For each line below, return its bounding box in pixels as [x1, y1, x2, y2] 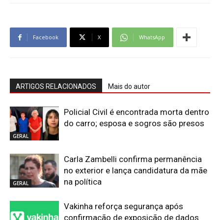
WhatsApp [139, 33, 165, 41]
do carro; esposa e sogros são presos [64, 118, 204, 128]
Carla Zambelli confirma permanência [64, 154, 202, 164]
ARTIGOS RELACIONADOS [16, 82, 96, 90]
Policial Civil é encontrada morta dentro [64, 107, 209, 117]
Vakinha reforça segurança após [64, 201, 183, 211]
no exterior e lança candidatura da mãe [64, 165, 207, 175]
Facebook [33, 33, 58, 41]
